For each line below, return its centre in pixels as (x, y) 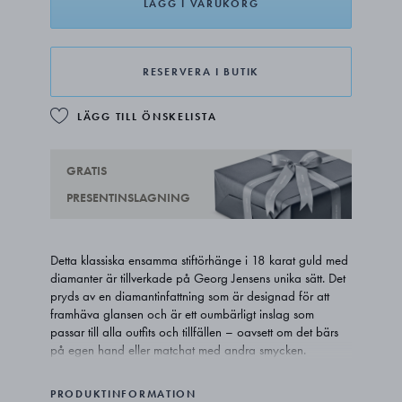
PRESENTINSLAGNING (129, 198)
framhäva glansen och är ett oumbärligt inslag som (183, 315)
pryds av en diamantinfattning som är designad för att (190, 297)
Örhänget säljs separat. (111, 368)
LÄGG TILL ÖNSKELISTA (147, 117)
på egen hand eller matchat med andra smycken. (179, 350)
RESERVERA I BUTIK (201, 72)
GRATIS (87, 171)
